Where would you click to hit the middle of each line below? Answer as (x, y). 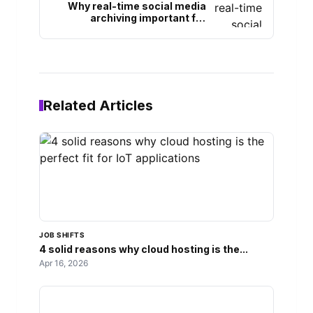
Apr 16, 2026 (64, 263)
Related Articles (98, 106)
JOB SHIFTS (62, 235)
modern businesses (156, 29)
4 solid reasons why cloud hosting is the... (144, 249)
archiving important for (148, 17)
